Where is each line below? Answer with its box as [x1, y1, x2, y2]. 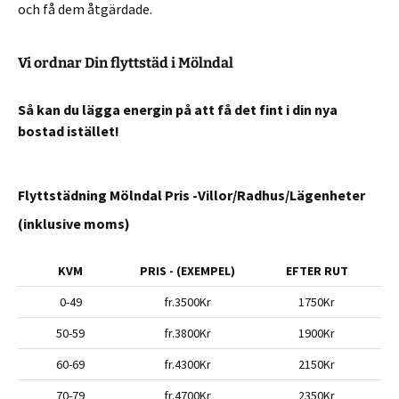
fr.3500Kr [164, 294, 211, 310]
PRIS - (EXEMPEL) [140, 263, 235, 279]
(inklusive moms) [18, 215, 130, 232]
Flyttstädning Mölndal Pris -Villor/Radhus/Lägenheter [18, 186, 365, 204]
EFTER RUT [285, 263, 348, 279]
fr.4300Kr [164, 356, 211, 372]
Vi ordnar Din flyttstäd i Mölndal [18, 54, 233, 71]
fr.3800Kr [164, 325, 211, 341]
